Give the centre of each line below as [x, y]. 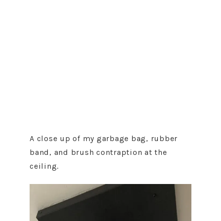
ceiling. [44, 166]
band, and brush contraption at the [98, 152]
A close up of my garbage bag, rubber [104, 138]
